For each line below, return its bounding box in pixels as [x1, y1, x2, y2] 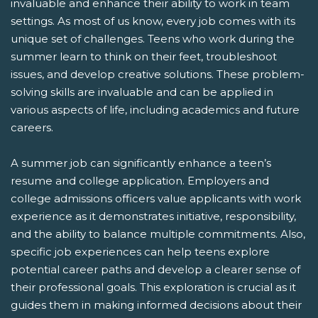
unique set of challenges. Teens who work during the [11, 31, 295, 45]
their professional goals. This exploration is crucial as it [11, 280, 296, 294]
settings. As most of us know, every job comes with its [11, 13, 295, 28]
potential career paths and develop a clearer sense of [11, 262, 300, 276]
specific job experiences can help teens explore [11, 244, 270, 258]
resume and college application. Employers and [11, 173, 269, 187]
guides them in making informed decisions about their [11, 297, 302, 312]
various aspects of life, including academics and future [11, 102, 300, 116]
